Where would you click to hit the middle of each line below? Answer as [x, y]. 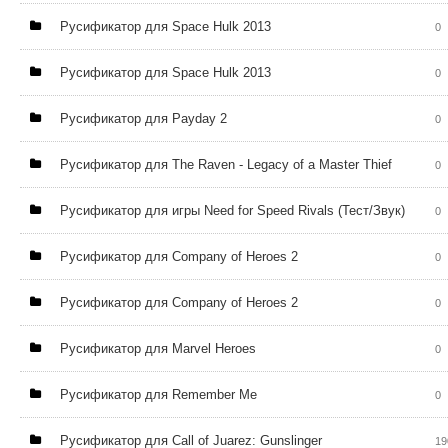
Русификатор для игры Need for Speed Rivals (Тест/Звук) [232, 210]
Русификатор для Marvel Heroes [158, 348]
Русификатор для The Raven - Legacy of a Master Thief [226, 164]
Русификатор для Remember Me [158, 394]
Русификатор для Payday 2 [143, 118]
